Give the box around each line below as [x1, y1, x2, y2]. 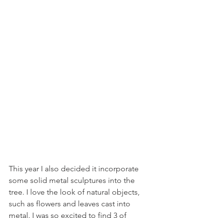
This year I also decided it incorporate [9, 163, 141, 173]
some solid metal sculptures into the [9, 175, 137, 185]
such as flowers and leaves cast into [9, 199, 132, 208]
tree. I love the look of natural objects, [9, 187, 142, 197]
